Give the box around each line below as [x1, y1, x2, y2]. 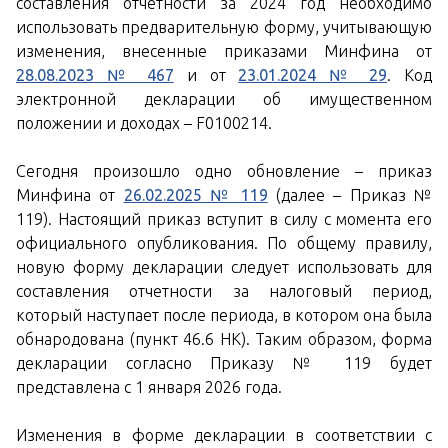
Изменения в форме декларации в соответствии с [16, 426, 432, 444]
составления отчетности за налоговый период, [16, 282, 432, 300]
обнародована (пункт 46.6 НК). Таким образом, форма [16, 330, 432, 348]
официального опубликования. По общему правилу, [16, 234, 432, 252]
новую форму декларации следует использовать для [16, 258, 432, 276]
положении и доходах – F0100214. [16, 114, 272, 132]
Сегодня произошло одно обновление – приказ [16, 162, 432, 180]
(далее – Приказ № [267, 186, 433, 204]
